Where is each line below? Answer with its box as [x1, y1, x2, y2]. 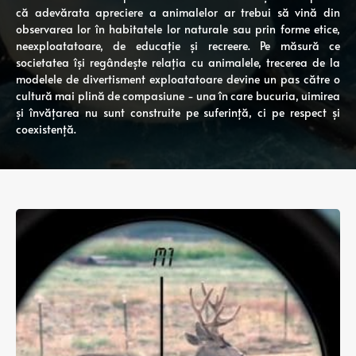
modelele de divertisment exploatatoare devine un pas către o [16, 72, 340, 87]
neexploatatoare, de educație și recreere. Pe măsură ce [16, 38, 340, 53]
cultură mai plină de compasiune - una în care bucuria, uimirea [16, 88, 340, 103]
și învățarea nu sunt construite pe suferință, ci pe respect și [16, 105, 340, 120]
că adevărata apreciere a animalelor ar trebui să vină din [16, 5, 340, 20]
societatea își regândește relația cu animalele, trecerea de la [16, 55, 340, 70]
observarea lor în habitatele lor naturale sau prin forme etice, [16, 21, 340, 37]
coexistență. [16, 122, 76, 137]
